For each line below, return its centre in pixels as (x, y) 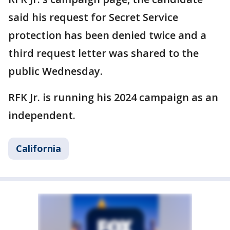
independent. (42, 115)
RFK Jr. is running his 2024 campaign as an (113, 97)
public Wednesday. (55, 71)
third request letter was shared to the (103, 53)
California (39, 148)
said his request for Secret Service (93, 17)
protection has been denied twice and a (107, 35)
